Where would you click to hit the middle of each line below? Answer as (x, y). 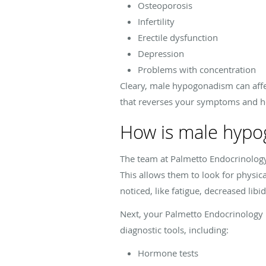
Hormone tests (168, 253)
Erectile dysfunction (178, 37)
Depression (161, 53)
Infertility (156, 21)
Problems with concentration (197, 69)
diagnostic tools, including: (174, 229)
